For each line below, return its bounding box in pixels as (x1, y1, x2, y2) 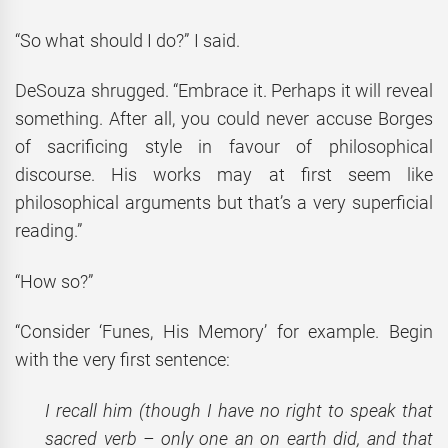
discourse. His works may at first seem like (15, 164, 433, 186)
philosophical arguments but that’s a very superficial (15, 192, 433, 214)
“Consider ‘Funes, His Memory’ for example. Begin (15, 321, 433, 343)
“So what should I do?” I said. (15, 29, 240, 51)
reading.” (15, 220, 82, 242)
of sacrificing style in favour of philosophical (15, 136, 433, 158)
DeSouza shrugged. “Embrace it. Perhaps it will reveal (15, 80, 433, 102)
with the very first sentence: (15, 349, 231, 371)
